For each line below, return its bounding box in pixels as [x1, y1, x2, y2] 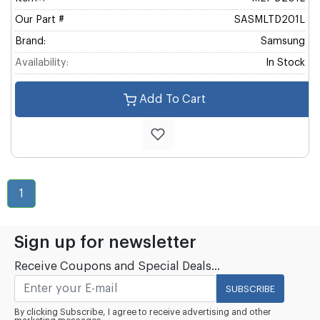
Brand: [15, 36, 46, 46]
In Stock [266, 58, 305, 68]
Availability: [15, 58, 69, 68]
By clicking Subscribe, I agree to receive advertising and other [14, 308, 271, 316]
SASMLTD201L [234, 15, 305, 25]
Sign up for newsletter [14, 234, 196, 251]
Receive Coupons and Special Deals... [14, 261, 220, 272]
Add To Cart [139, 94, 206, 105]
